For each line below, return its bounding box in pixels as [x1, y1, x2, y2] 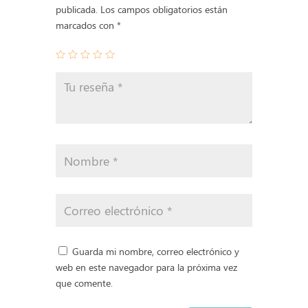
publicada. [55, 3, 98, 16]
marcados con [55, 19, 117, 32]
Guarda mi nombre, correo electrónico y [71, 245, 239, 258]
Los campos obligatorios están [100, 3, 228, 16]
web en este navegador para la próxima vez [55, 261, 237, 274]
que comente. [55, 276, 113, 290]
